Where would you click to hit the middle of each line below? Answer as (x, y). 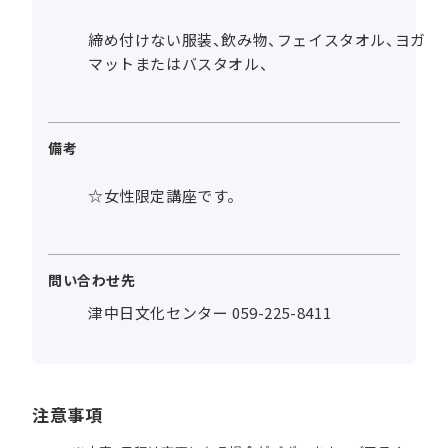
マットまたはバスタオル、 (178, 64)
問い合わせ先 (92, 280)
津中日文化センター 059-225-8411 (210, 313)
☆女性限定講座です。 (165, 196)
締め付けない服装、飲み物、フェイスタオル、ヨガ (257, 40)
